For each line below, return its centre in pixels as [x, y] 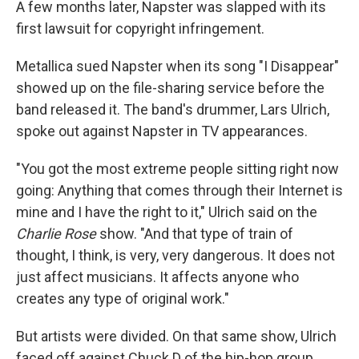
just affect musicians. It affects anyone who [157, 277]
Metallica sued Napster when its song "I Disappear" [177, 66]
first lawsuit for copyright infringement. [140, 28]
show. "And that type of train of [196, 234]
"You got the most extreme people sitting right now [177, 169]
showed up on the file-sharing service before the [170, 88]
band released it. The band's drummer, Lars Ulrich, [173, 109]
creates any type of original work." [123, 298]
